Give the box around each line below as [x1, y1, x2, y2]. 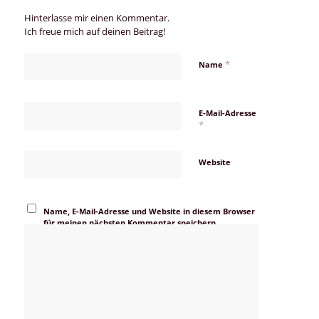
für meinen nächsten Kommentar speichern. [43, 216, 219, 228]
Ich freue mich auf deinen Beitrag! [23, 24, 165, 38]
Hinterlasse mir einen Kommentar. [23, 11, 169, 24]
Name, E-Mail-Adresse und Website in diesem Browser [43, 205, 256, 216]
